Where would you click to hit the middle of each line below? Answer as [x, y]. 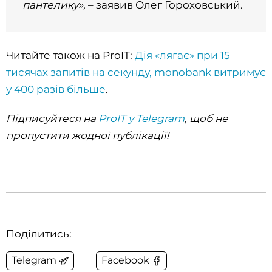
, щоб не [206, 119]
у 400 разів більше [56, 90]
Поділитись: [39, 234]
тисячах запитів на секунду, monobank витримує [136, 73]
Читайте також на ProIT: [70, 56]
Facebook [125, 260]
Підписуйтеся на [52, 119]
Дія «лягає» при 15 [182, 56]
